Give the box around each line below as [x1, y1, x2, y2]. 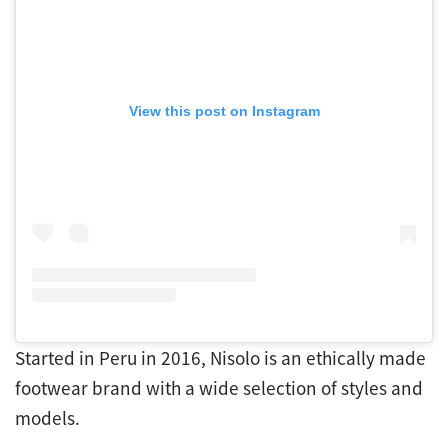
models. [15, 405, 80, 430]
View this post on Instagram [128, 103, 320, 120]
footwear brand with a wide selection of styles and [15, 375, 423, 400]
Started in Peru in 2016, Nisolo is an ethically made [15, 345, 426, 370]
